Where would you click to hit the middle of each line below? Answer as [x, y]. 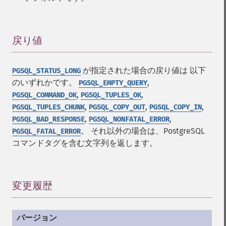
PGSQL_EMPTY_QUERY [113, 83]
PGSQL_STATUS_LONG [46, 71]
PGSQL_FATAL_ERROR [46, 131]
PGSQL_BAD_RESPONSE [48, 119]
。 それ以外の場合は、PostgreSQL [143, 131]
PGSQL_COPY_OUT [117, 107]
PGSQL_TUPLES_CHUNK [48, 107]
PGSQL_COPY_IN [176, 107]
